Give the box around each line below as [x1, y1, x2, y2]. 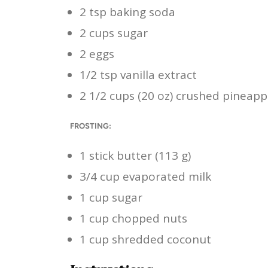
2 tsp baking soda [80, 4, 175, 20]
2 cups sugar [80, 25, 148, 41]
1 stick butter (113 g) [80, 147, 191, 163]
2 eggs [80, 45, 114, 62]
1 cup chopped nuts [80, 210, 187, 226]
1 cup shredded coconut [80, 231, 211, 247]
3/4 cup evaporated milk [80, 168, 211, 184]
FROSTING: [70, 121, 111, 130]
